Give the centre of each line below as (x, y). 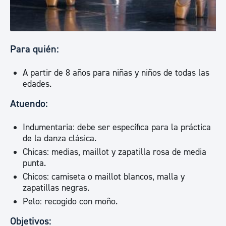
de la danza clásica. (60, 138)
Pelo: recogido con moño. (70, 202)
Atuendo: (29, 104)
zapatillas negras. (56, 188)
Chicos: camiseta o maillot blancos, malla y (104, 177)
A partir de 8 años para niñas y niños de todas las (116, 73)
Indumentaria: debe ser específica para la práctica (117, 127)
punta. (34, 163)
